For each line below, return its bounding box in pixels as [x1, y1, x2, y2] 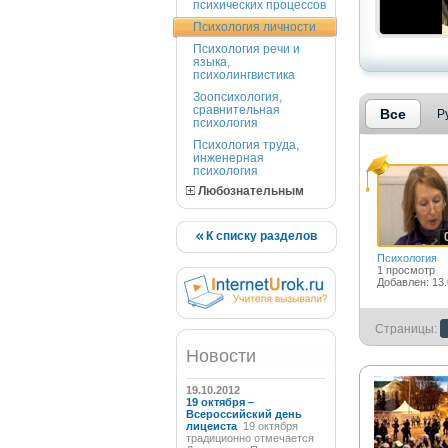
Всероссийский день [185, 408, 302, 420]
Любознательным [194, 184, 304, 198]
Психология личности [192, 20, 316, 34]
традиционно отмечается [185, 432, 314, 444]
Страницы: [374, 322, 437, 336]
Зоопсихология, [192, 90, 282, 104]
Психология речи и [192, 42, 300, 56]
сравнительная [192, 103, 280, 117]
